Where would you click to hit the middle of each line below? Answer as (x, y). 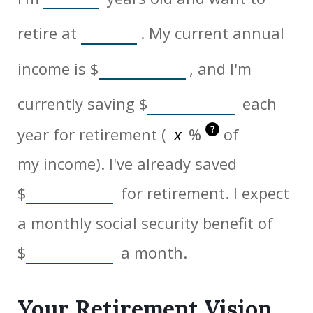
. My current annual (212, 33)
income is (54, 68)
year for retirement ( (92, 134)
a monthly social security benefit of (145, 223)
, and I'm (220, 68)
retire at (49, 33)
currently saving (78, 104)
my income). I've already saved (127, 163)
